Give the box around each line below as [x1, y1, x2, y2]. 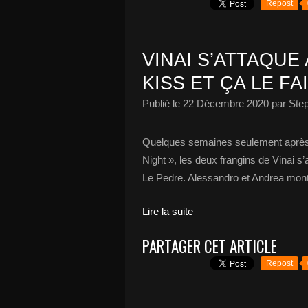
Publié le [142, 98, 183, 109]
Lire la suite [142, 206, 193, 217]
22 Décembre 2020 [183, 98, 269, 109]
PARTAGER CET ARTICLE [142, 234, 277, 258]
